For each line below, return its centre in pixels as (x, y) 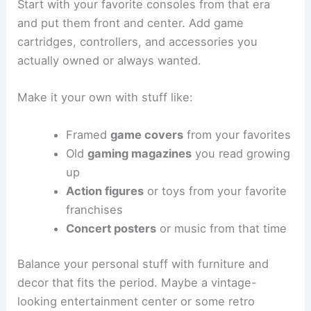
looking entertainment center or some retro (136, 302)
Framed (88, 134)
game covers (146, 134)
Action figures (104, 191)
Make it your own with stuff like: (106, 98)
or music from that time (221, 228)
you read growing (241, 153)
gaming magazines (139, 153)
